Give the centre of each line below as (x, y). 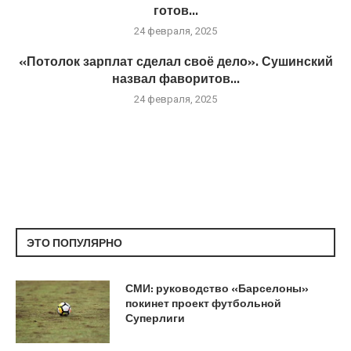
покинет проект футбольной (203, 302)
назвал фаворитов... (175, 78)
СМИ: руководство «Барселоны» (217, 288)
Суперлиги (155, 317)
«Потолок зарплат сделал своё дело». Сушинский (175, 61)
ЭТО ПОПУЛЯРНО (74, 242)
